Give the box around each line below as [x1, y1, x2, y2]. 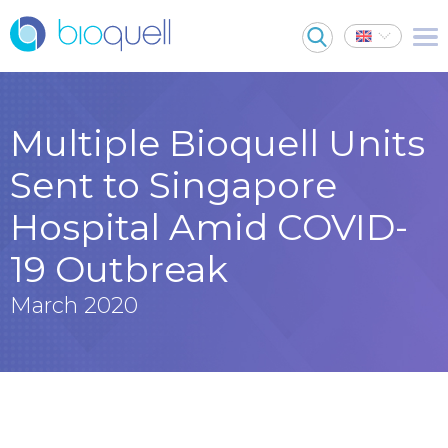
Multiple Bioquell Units [10, 121, 425, 165]
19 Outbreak [10, 247, 228, 291]
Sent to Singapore [10, 163, 337, 207]
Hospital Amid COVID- [10, 205, 408, 249]
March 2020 [10, 292, 138, 319]
